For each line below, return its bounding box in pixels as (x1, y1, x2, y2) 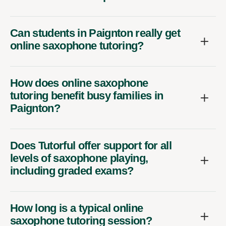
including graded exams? (10, 164, 134, 178)
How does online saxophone (10, 77, 148, 90)
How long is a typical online (10, 202, 143, 215)
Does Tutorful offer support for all (10, 139, 172, 152)
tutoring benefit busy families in (10, 89, 163, 102)
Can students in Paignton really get (10, 27, 180, 40)
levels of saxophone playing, (10, 152, 148, 165)
